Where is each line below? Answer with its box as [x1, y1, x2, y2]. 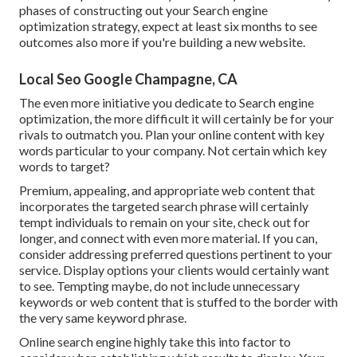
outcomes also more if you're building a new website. [19, 34, 305, 50]
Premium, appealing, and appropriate [19, 182, 222, 198]
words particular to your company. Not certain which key [19, 143, 327, 159]
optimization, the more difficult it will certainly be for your [19, 111, 334, 127]
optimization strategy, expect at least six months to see [19, 18, 317, 34]
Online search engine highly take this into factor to [19, 334, 291, 350]
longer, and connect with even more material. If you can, [19, 230, 317, 246]
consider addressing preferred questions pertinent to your [19, 246, 332, 262]
